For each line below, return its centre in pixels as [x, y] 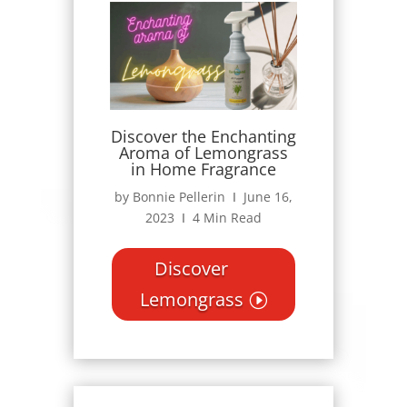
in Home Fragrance [203, 169]
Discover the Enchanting [203, 137]
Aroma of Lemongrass [203, 153]
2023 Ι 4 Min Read [203, 218]
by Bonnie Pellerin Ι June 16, [203, 197]
